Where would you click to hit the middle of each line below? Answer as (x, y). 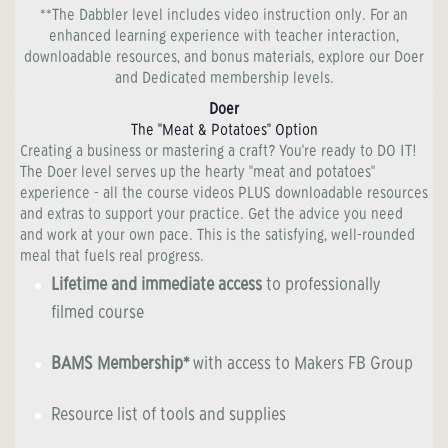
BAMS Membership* (120, 365)
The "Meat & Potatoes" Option (224, 131)
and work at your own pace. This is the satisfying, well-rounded (217, 236)
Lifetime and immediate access (156, 286)
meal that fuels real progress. (112, 257)
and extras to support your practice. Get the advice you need (211, 215)
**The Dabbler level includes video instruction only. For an (224, 16)
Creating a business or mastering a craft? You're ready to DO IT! (218, 152)
